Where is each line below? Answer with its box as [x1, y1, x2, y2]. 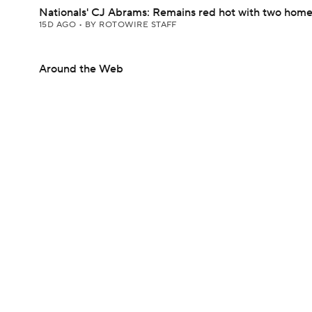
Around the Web [39, 62, 123, 76]
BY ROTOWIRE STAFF [84, 19, 177, 30]
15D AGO [39, 19, 79, 30]
